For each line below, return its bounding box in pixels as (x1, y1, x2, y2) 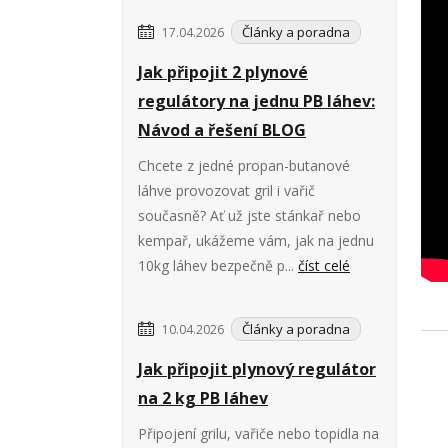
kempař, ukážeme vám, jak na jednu (138, 231, 374, 251)
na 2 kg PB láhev (138, 387, 268, 410)
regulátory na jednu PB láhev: (138, 90, 375, 113)
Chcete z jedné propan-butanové (138, 156, 350, 176)
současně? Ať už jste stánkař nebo (138, 206, 361, 226)
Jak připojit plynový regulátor (138, 358, 376, 381)
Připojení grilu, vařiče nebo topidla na (138, 424, 379, 444)
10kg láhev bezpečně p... (138, 256, 298, 276)
